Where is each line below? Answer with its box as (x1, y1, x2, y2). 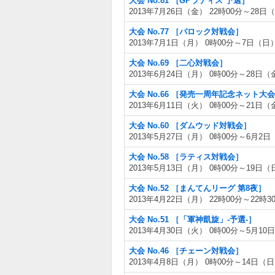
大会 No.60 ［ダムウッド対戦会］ (129, 121, 251, 130)
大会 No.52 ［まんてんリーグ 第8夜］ (129, 184, 266, 193)
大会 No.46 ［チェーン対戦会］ (129, 246, 243, 255)
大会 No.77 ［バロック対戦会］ (129, 27, 243, 36)
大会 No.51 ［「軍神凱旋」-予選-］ (129, 215, 256, 224)
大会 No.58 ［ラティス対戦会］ (129, 152, 243, 161)
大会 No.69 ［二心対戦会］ (129, 58, 227, 68)
